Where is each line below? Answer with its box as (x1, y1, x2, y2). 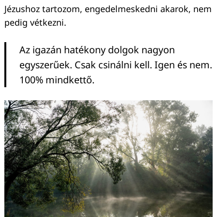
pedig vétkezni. (4, 16, 66, 29)
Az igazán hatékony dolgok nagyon (19, 43, 175, 57)
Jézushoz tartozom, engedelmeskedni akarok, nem (4, 3, 212, 15)
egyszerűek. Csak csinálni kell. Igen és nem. (19, 58, 212, 72)
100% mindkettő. (19, 73, 94, 87)
